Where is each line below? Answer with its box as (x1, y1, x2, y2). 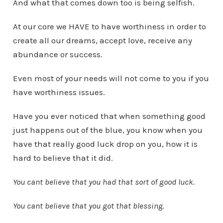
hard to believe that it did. (12, 152, 113, 163)
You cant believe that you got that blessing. (12, 200, 164, 211)
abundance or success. (12, 49, 103, 59)
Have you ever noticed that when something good (12, 111, 206, 121)
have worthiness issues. (12, 87, 105, 97)
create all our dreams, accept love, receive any (12, 35, 192, 45)
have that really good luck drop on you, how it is (12, 138, 198, 149)
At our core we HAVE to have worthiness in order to (12, 21, 206, 31)
